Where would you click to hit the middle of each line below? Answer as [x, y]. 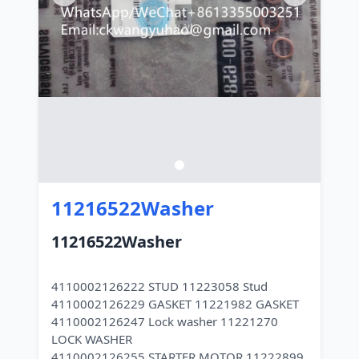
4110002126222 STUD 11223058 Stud [159, 286]
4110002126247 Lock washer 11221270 [165, 321]
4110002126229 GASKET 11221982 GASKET [175, 304]
